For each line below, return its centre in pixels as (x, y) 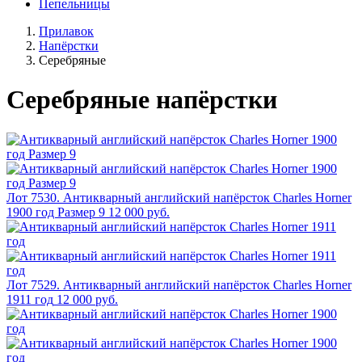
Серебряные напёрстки (142, 100)
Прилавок (66, 31)
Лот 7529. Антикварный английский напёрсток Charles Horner (179, 284)
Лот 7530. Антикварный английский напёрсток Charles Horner (179, 197)
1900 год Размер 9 (56, 212)
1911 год (30, 299)
